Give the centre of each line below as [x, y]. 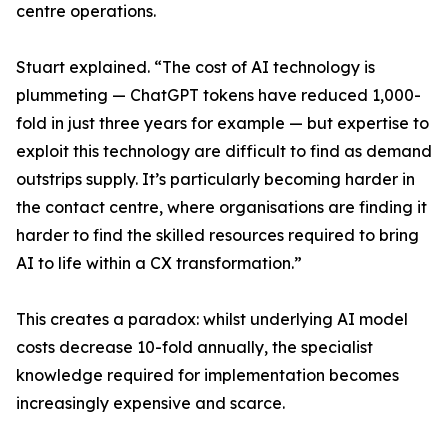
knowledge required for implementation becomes [207, 375]
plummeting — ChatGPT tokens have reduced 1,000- [218, 95]
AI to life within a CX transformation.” [159, 263]
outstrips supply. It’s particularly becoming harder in [215, 179]
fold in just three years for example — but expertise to [222, 123]
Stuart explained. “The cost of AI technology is [195, 67]
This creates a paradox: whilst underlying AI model [212, 319]
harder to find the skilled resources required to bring [217, 235]
